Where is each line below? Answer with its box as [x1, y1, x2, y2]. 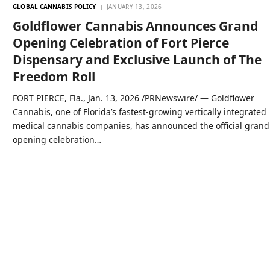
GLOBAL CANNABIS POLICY [13, 2, 96, 11]
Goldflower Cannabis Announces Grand [13, 17, 259, 34]
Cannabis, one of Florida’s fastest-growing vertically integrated [13, 105, 267, 118]
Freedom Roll [13, 67, 96, 85]
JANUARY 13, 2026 [106, 2, 162, 11]
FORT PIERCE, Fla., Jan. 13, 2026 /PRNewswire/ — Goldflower [13, 92, 255, 104]
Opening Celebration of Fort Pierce [13, 34, 230, 51]
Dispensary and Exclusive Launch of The [13, 51, 262, 68]
